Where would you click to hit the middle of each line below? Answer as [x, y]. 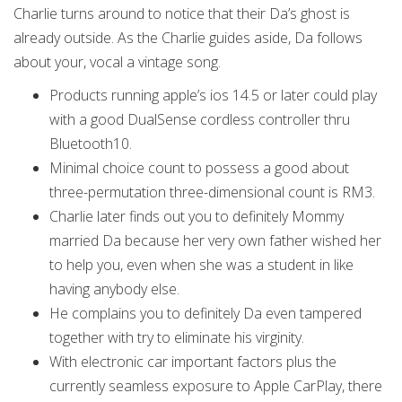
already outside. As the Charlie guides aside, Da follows [188, 38]
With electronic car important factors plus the [193, 362]
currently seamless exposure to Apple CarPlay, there [216, 386]
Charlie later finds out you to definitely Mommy [197, 216]
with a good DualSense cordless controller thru [200, 119]
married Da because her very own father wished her [215, 240]
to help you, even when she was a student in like [201, 265]
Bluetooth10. [91, 144]
